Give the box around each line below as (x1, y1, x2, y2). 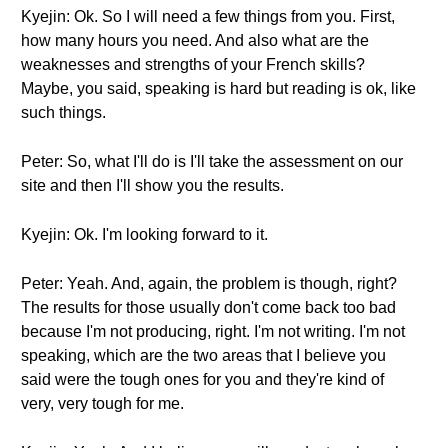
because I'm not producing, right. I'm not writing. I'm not (21, 323, 405, 340)
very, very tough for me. (21, 395, 184, 412)
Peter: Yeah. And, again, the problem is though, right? (21, 275, 397, 292)
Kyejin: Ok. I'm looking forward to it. (21, 226, 268, 243)
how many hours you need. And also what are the (21, 32, 369, 49)
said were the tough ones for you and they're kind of (21, 371, 384, 388)
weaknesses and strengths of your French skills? (21, 56, 365, 73)
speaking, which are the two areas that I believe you (21, 347, 386, 364)
